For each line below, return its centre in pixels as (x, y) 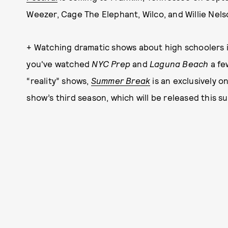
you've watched (59, 64)
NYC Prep (111, 64)
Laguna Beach (179, 64)
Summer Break (121, 80)
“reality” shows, (59, 80)
